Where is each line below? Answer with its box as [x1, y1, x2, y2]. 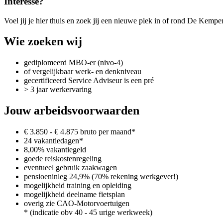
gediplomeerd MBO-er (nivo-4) [24, 58, 123, 67]
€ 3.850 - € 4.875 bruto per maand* [24, 127, 135, 136]
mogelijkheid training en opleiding [24, 181, 131, 190]
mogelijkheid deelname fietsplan [24, 190, 125, 199]
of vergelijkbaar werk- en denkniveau [24, 67, 141, 76]
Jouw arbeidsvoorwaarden [4, 104, 139, 117]
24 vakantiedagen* [24, 136, 83, 145]
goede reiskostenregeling [24, 154, 102, 163]
